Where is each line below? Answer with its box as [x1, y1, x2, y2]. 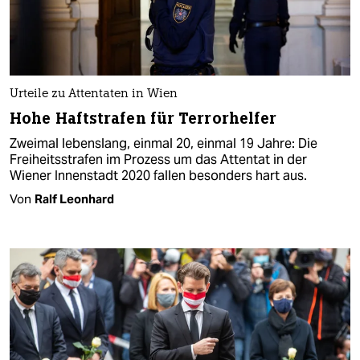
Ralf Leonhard [35, 191, 114, 207]
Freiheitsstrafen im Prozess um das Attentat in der [10, 151, 307, 169]
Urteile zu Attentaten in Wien [10, 88, 178, 101]
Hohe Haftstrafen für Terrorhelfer [10, 108, 277, 129]
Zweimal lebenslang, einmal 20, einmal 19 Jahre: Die [10, 135, 317, 153]
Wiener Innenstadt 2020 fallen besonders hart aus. [10, 167, 307, 185]
